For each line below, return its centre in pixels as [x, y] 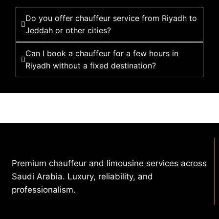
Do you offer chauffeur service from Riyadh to [111, 18]
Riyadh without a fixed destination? [91, 66]
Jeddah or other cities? [68, 31]
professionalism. [44, 189]
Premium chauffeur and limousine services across [109, 163]
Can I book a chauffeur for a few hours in [102, 54]
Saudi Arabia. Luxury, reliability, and [82, 176]
